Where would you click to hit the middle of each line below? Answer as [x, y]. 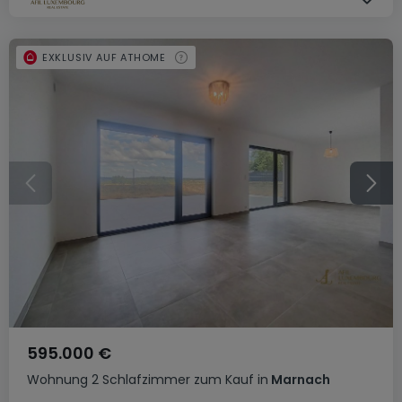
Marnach [299, 380]
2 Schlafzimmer [141, 380]
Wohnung [57, 380]
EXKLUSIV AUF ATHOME [104, 57]
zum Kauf [224, 380]
